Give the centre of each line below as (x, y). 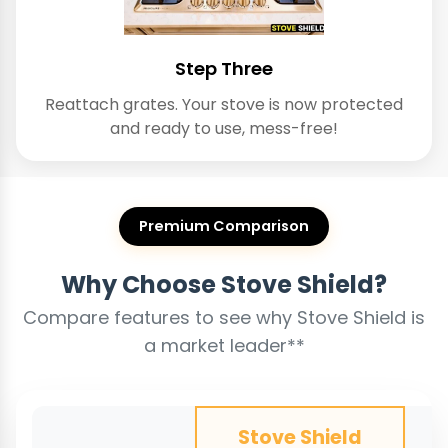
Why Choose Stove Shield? (224, 285)
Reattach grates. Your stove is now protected (224, 105)
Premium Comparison (224, 226)
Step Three (224, 69)
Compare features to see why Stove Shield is (224, 318)
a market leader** (224, 346)
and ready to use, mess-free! (224, 129)
